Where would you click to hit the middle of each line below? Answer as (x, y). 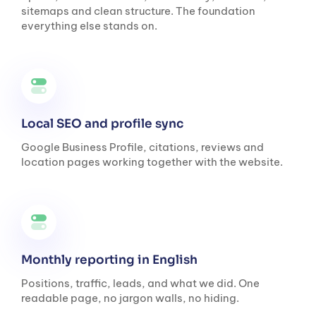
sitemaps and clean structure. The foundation (138, 11)
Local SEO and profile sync (104, 124)
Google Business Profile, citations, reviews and (142, 147)
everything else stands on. (89, 26)
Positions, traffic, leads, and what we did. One (140, 283)
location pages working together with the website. (152, 162)
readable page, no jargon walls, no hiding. (130, 298)
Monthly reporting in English (111, 260)
